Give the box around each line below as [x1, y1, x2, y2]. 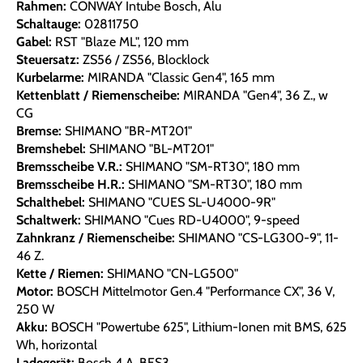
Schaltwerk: [16, 212, 81, 228]
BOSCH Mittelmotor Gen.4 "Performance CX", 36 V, [53, 284, 335, 300]
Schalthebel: [16, 194, 85, 211]
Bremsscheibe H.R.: [16, 177, 125, 193]
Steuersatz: [16, 52, 79, 68]
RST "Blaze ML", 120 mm [52, 34, 189, 50]
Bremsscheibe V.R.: [16, 159, 122, 175]
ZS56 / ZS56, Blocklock [79, 52, 209, 68]
